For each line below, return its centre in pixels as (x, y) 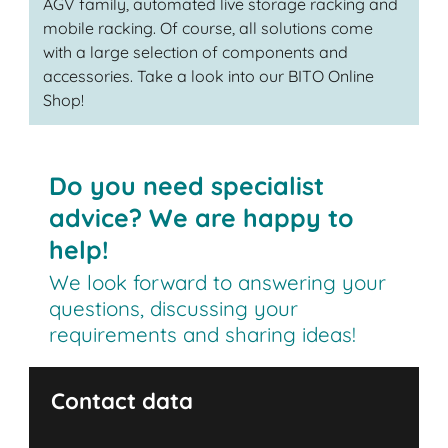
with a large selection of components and (195, 51)
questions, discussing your (174, 308)
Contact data (122, 401)
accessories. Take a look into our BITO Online (208, 75)
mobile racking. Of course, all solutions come (207, 27)
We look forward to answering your (218, 282)
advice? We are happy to (202, 217)
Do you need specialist (187, 185)
